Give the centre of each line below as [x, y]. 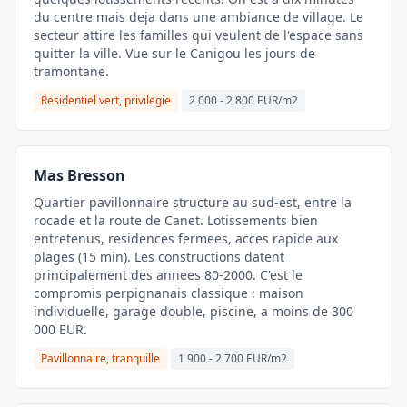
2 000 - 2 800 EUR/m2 [243, 100]
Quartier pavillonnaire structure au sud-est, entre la [193, 202]
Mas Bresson [79, 175]
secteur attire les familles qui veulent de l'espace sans [199, 35]
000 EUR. [60, 329]
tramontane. [71, 71]
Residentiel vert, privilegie [106, 100]
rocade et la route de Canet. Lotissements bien [176, 220]
